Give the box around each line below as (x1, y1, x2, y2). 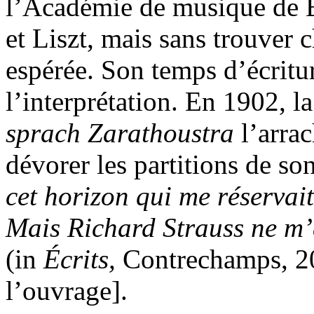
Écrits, (43, 244, 116, 275)
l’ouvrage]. (6, 275, 128, 306)
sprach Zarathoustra (6, 118, 241, 149)
